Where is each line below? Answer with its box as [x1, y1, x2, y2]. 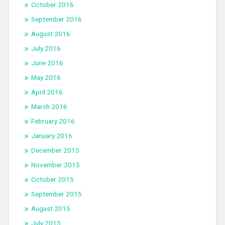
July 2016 [31, 44, 61, 53]
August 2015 [31, 204, 70, 213]
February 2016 [31, 117, 75, 126]
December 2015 [31, 146, 79, 155]
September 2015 [31, 190, 82, 198]
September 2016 [31, 15, 82, 24]
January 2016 [31, 132, 72, 140]
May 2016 [31, 73, 61, 82]
